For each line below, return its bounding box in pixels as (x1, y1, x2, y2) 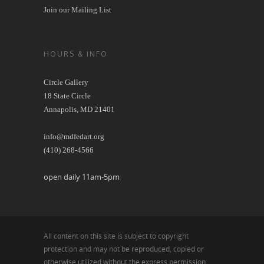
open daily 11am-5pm (44, 171, 120, 182)
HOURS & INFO (44, 49, 108, 58)
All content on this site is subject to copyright (44, 230, 189, 241)
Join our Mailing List (44, 5, 111, 14)
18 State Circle (44, 91, 91, 100)
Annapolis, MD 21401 (44, 104, 115, 114)
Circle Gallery (44, 77, 88, 87)
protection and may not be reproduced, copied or (44, 243, 204, 254)
